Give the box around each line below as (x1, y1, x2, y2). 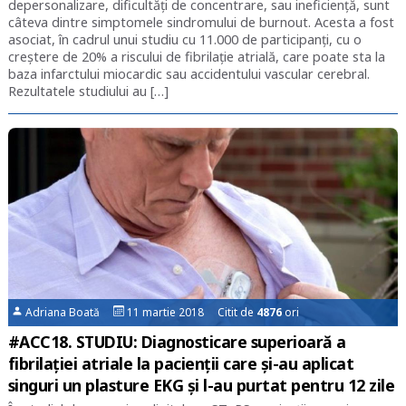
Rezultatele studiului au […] (7, 82, 169, 101)
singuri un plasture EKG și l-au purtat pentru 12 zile (7, 374, 395, 397)
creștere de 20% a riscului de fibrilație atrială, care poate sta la (7, 48, 385, 66)
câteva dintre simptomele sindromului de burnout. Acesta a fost (7, 14, 394, 32)
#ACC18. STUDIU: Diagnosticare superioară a (7, 331, 346, 353)
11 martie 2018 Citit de (124, 304, 257, 321)
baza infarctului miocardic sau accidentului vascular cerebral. (7, 65, 370, 83)
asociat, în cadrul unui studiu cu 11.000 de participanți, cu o (7, 31, 362, 49)
